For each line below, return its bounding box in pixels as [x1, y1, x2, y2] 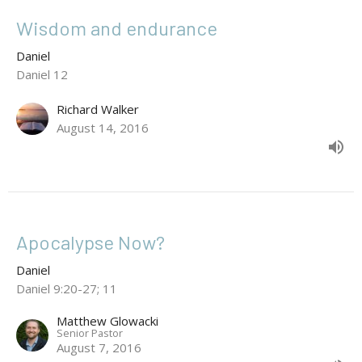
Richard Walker [57, 100, 139, 117]
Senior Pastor [57, 325, 123, 340]
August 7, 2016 [57, 339, 141, 356]
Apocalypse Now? [16, 229, 165, 254]
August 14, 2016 [57, 119, 149, 136]
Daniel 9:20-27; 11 [16, 280, 117, 297]
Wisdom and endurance [16, 15, 217, 40]
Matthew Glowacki [57, 312, 158, 329]
